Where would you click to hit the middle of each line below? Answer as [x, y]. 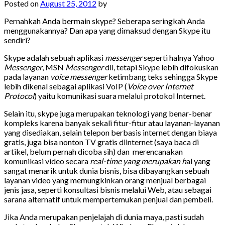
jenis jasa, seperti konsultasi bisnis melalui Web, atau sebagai [108, 189]
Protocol [19, 95]
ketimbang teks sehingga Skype [162, 76]
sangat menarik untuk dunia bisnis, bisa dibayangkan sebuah [107, 170]
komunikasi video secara [47, 161]
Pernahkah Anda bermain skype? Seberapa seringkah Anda [104, 21]
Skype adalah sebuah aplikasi [54, 57]
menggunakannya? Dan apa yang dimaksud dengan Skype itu [107, 30]
